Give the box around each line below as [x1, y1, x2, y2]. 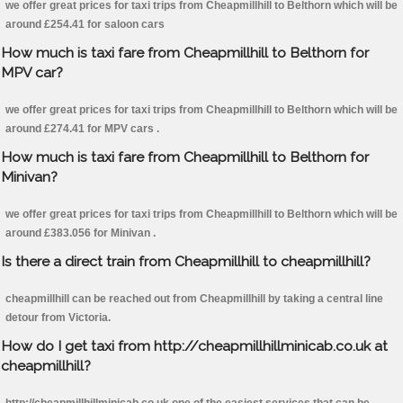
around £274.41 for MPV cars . [5, 122, 159, 136]
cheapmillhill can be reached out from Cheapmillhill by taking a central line [5, 292, 383, 306]
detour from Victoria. [5, 311, 111, 325]
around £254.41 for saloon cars [5, 18, 165, 31]
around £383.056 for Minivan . [5, 227, 156, 240]
